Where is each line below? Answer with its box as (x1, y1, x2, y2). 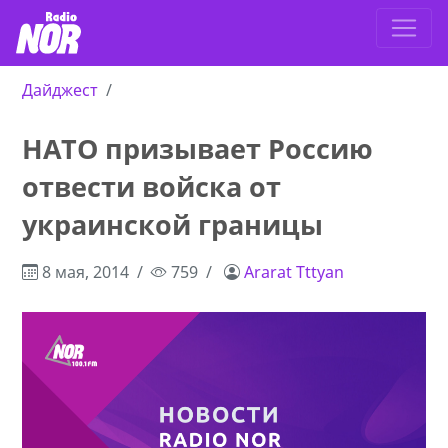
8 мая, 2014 (38, 261, 130, 284)
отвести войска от (22, 168, 282, 206)
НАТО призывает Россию (22, 130, 374, 168)
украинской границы (22, 206, 324, 244)
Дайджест (22, 79, 99, 102)
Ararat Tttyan (244, 261, 345, 284)
